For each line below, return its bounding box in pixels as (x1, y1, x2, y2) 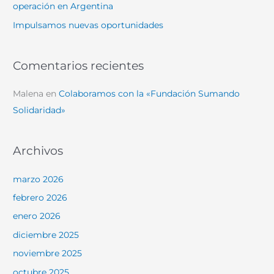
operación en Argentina (13, 1, 114, 12)
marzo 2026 (13, 174, 64, 184)
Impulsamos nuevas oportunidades (13, 20, 164, 30)
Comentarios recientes (13, 58, 144, 73)
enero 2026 (13, 211, 61, 221)
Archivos (13, 143, 64, 158)
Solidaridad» (13, 105, 66, 116)
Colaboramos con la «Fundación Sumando (59, 89, 240, 99)
